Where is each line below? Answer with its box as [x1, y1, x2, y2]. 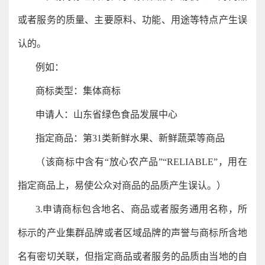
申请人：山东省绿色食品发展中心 [35, 109, 177, 119]
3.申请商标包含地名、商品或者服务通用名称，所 [35, 204, 247, 214]
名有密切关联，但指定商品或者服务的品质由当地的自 [18, 251, 247, 261]
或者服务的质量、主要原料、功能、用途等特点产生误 [18, 15, 247, 25]
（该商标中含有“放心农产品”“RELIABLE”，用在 [35, 157, 247, 167]
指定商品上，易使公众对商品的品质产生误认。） [18, 180, 226, 190]
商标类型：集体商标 [35, 86, 121, 96]
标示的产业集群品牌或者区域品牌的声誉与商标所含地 [18, 228, 247, 238]
